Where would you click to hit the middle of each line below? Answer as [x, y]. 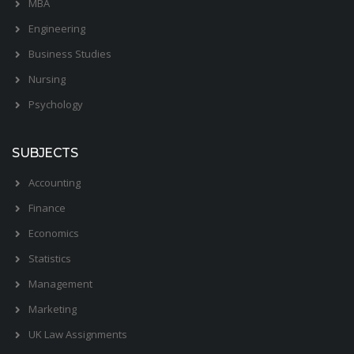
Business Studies [70, 53]
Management [60, 283]
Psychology [55, 104]
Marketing [52, 309]
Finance [47, 207]
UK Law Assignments [77, 334]
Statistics [49, 258]
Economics [53, 233]
